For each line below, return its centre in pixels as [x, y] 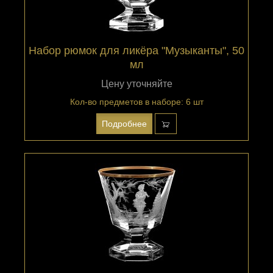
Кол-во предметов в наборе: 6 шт [136, 101]
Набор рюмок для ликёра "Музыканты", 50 [136, 50]
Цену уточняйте [136, 83]
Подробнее [124, 123]
